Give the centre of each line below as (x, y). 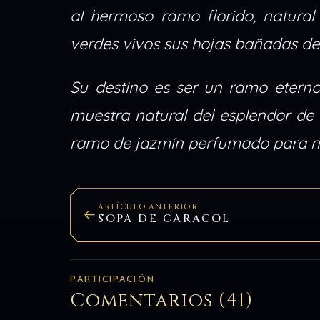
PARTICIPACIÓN (112, 278)
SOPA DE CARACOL (164, 219)
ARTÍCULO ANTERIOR (148, 206)
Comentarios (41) (161, 301)
